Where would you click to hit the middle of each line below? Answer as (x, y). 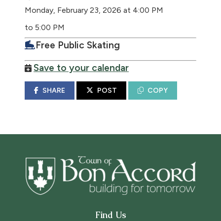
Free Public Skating (78, 45)
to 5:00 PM (45, 27)
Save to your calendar (81, 68)
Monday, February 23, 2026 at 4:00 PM (94, 10)
